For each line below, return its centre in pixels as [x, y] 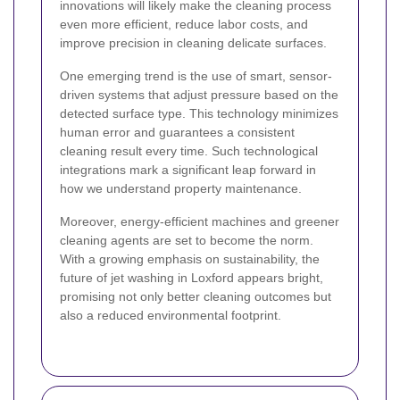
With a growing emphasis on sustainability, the [190, 259]
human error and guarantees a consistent [177, 132]
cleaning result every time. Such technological [189, 151]
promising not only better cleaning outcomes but [196, 296]
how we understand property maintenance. [181, 188]
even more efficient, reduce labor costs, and [184, 24]
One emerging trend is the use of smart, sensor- [196, 76]
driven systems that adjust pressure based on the [199, 95]
